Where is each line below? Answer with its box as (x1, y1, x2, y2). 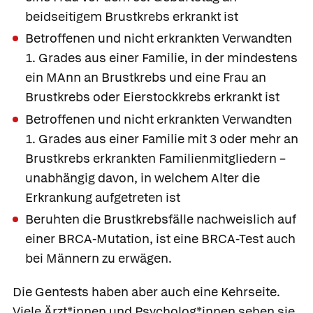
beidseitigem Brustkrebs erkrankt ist (25, 8, 238, 24)
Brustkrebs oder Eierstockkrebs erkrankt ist (25, 89, 279, 105)
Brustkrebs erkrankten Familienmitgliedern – (25, 150, 286, 166)
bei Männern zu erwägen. (25, 250, 172, 267)
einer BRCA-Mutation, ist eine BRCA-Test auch (25, 231, 296, 247)
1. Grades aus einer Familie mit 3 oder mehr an (25, 130, 298, 147)
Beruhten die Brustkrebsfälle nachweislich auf (25, 211, 296, 228)
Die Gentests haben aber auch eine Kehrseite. (13, 283, 280, 300)
